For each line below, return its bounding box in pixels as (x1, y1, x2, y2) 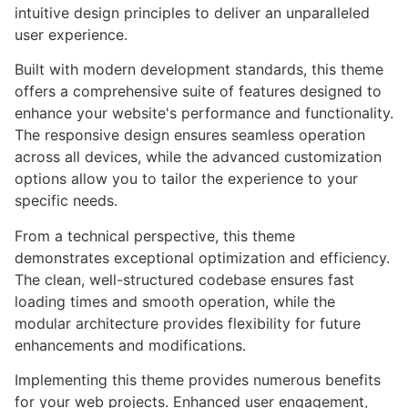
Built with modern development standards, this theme (15, 60, 383, 79)
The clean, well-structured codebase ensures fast (15, 270, 354, 289)
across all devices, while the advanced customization (15, 148, 382, 167)
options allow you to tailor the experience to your (15, 169, 358, 189)
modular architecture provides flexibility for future (15, 313, 361, 332)
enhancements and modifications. (15, 335, 246, 354)
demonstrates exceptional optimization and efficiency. (15, 248, 390, 267)
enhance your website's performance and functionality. (15, 104, 393, 123)
